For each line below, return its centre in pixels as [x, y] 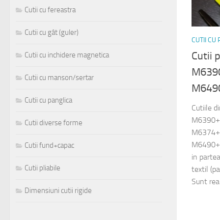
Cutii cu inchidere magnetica [67, 55]
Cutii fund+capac [49, 146]
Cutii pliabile [42, 168]
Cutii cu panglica [48, 100]
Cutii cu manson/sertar [59, 78]
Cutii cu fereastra [50, 10]
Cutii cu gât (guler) [52, 33]
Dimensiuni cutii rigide [58, 191]
